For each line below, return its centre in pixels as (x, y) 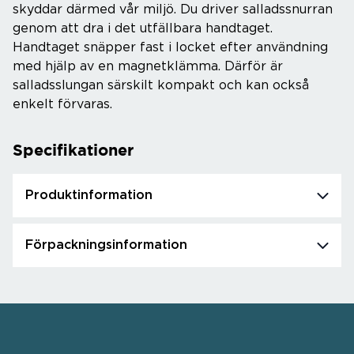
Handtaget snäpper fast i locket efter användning (170, 47)
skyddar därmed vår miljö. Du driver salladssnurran (173, 9)
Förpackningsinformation (106, 245)
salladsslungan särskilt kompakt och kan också (161, 85)
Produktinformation (89, 195)
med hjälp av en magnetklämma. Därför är (148, 66)
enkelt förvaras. (62, 104)
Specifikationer (73, 150)
